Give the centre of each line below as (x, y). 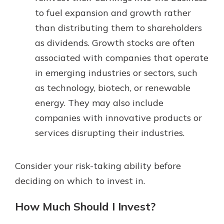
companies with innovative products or (118, 117)
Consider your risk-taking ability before (98, 165)
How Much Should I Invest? (85, 206)
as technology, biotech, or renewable (113, 87)
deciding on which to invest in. (80, 180)
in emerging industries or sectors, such (116, 72)
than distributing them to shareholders (118, 27)
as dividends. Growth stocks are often (115, 42)
